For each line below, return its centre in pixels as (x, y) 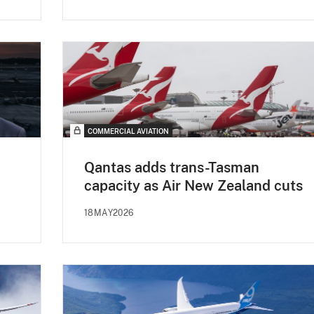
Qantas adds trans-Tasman (172, 168)
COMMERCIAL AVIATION (128, 131)
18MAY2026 (109, 213)
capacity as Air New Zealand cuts (193, 186)
